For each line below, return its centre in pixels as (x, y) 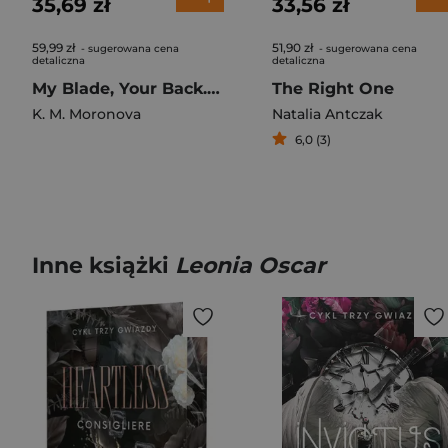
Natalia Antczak (327, 114)
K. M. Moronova (86, 114)
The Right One (333, 88)
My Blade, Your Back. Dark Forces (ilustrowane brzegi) (213, 88)
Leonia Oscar (250, 265)
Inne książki (103, 265)
